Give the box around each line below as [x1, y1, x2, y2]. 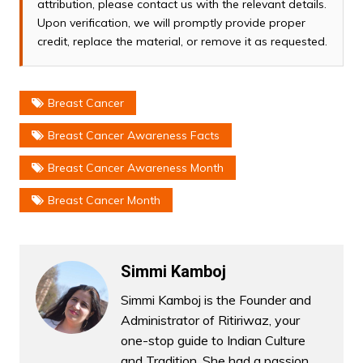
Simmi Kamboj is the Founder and [120, 292, 311, 309]
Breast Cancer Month [47, 193, 160, 208]
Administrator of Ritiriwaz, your [120, 312, 300, 329]
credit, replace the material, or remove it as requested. [36, 34, 327, 49]
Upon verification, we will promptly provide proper [36, 15, 305, 31]
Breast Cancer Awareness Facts [47, 128, 220, 143]
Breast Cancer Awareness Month [47, 160, 224, 176]
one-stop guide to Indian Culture [120, 332, 305, 349]
